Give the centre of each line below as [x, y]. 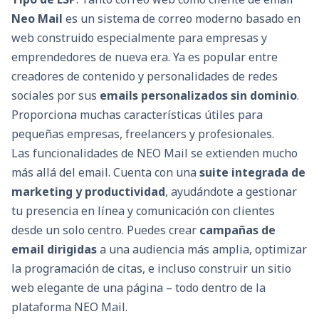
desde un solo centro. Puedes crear [105, 230]
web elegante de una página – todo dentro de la [138, 287]
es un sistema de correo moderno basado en [182, 18]
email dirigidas [54, 249]
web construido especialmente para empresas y [139, 37]
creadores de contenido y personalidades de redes [145, 76]
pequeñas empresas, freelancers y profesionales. [143, 134]
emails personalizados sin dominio [198, 95]
